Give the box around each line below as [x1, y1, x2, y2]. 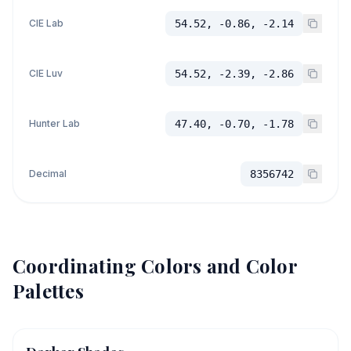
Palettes [13, 278, 84, 303]
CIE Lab [29, 17, 63, 29]
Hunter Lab [29, 118, 80, 129]
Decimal [29, 168, 67, 179]
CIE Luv [29, 67, 63, 79]
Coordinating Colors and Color [13, 253, 297, 278]
